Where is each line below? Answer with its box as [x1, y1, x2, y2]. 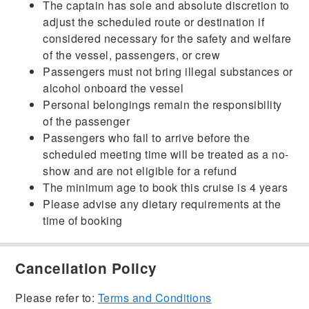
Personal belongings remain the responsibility [43, 96, 282, 112]
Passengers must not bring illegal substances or [43, 63, 293, 79]
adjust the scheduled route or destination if [43, 13, 265, 30]
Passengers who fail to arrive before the [43, 129, 250, 146]
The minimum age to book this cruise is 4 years [43, 179, 288, 195]
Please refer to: [15, 289, 98, 306]
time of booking [43, 212, 123, 228]
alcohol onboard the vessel [43, 79, 184, 96]
